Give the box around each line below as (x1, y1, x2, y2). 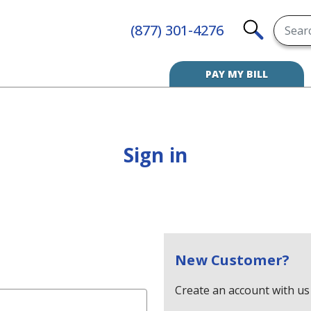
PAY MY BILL (205, 67, 269, 81)
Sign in (123, 142, 188, 168)
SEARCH (254, 45, 296, 60)
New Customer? (175, 251, 290, 269)
